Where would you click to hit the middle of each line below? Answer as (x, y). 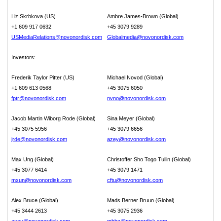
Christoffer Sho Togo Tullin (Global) (149, 159)
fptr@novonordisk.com (38, 98)
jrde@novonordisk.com (39, 139)
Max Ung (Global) (32, 159)
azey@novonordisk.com (136, 139)
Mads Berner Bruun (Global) (141, 200)
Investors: (23, 57)
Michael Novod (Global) (135, 77)
